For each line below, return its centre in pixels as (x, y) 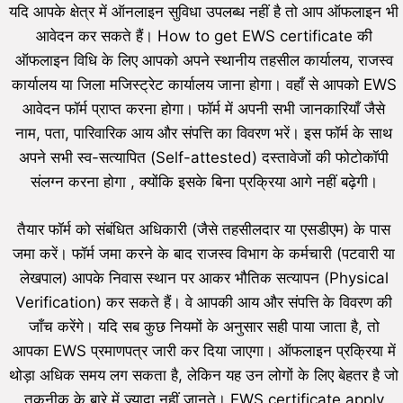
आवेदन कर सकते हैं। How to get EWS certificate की (204, 36)
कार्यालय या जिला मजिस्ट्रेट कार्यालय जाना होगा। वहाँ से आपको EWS (204, 85)
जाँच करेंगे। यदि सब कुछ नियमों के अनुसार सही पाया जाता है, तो (204, 326)
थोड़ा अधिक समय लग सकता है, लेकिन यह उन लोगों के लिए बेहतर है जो (204, 375)
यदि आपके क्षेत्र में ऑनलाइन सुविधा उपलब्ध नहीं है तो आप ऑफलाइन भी (204, 12)
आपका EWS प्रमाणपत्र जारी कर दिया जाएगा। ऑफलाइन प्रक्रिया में (204, 350)
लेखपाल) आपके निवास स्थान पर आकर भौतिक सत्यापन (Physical (204, 278)
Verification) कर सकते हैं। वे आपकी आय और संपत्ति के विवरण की (204, 302)
